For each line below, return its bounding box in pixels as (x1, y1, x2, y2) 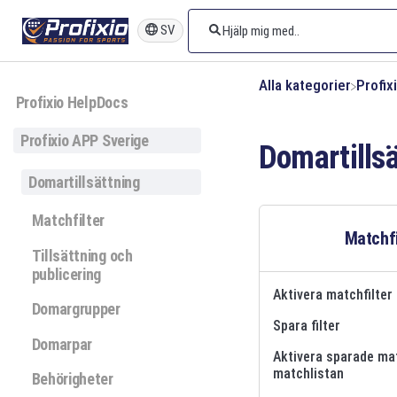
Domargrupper (31, 300, 121, 319)
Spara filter (272, 316, 340, 334)
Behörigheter (31, 370, 113, 389)
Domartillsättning (28, 172, 140, 191)
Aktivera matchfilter (272, 285, 393, 303)
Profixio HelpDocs (15, 92, 128, 112)
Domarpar (31, 334, 93, 354)
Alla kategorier (258, 76, 351, 94)
